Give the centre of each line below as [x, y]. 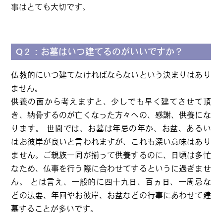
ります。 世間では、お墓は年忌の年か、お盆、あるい [111, 128]
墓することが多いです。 [55, 209]
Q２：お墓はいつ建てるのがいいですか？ [100, 52]
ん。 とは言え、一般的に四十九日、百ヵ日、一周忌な [111, 182]
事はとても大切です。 [51, 7]
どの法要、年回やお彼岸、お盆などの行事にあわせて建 [111, 195]
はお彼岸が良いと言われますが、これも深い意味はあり [111, 142]
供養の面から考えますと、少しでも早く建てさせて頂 [111, 102]
